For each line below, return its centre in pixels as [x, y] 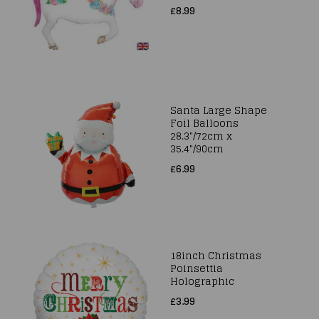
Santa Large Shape [219, 110]
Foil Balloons [204, 123]
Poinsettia [197, 268]
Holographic [202, 281]
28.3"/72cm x [201, 136]
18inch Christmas [216, 255]
